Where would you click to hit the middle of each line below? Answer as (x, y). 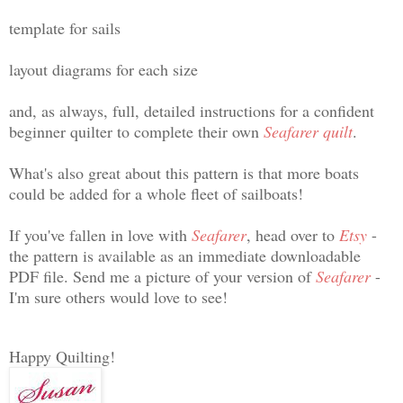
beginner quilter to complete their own (136, 131)
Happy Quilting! (62, 356)
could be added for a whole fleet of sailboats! (156, 193)
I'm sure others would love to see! (121, 296)
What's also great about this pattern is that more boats (184, 172)
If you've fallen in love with (100, 234)
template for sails (65, 27)
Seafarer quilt (308, 131)
